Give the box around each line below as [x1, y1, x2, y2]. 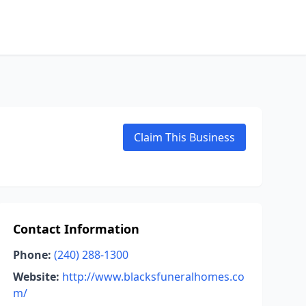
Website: [12, 269, 59, 284]
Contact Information [12, 221, 139, 237]
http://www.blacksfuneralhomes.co [61, 269, 245, 284]
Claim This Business [134, 130, 235, 145]
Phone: [12, 247, 51, 262]
